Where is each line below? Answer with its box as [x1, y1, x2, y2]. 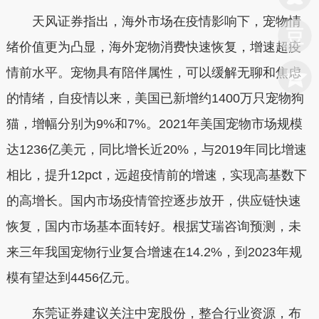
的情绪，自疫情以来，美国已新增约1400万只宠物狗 [6, 91, 304, 105]
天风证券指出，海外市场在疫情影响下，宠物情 [6, 14, 301, 28]
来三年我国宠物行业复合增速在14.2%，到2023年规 [6, 245, 302, 259]
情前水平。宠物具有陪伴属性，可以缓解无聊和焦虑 [6, 66, 301, 80]
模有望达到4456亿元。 [6, 271, 137, 285]
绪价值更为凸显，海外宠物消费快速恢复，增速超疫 [6, 40, 301, 54]
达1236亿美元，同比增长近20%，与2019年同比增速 [6, 142, 307, 157]
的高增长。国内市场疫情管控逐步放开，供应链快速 [6, 194, 301, 208]
